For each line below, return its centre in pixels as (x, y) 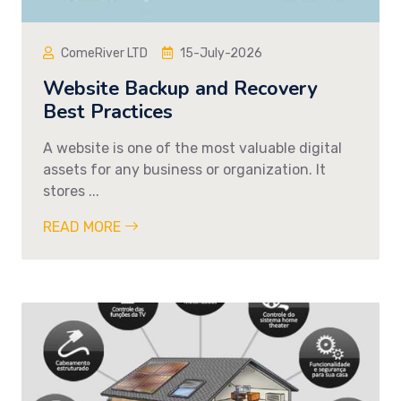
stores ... (71, 191)
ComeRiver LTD (104, 53)
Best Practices (108, 111)
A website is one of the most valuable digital (192, 148)
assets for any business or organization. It (184, 169)
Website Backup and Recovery (180, 88)
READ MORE (84, 226)
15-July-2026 (221, 53)
